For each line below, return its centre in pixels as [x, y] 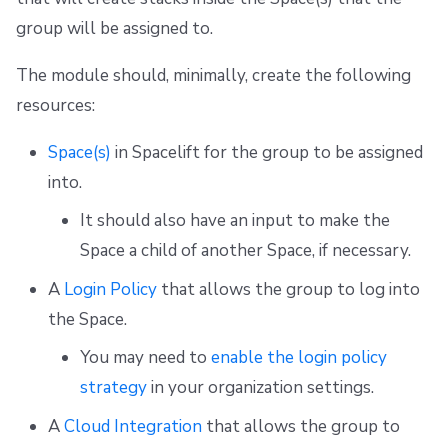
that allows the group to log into [288, 289]
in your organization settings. [260, 388]
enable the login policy [298, 358]
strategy [113, 388]
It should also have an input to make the [234, 221]
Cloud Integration [132, 426]
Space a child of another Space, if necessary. [245, 251]
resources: [55, 105]
